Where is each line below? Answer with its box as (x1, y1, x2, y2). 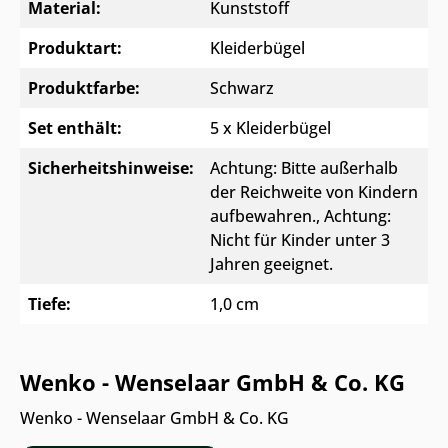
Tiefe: (28, 293, 71, 316)
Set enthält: (28, 117, 122, 140)
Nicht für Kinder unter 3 (210, 229, 390, 252)
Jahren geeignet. (210, 253, 333, 276)
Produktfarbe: (28, 77, 140, 100)
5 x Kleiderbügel (210, 117, 331, 140)
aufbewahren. (210, 205, 316, 228)
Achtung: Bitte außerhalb (210, 157, 398, 180)
